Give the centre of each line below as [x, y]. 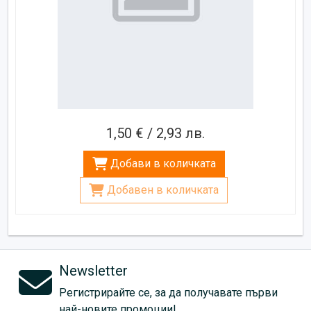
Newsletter [93, 270]
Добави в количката [163, 163]
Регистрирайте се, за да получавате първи [168, 292]
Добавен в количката [163, 190]
